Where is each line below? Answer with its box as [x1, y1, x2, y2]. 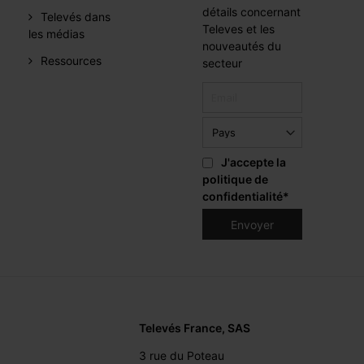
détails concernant [202, 5, 301, 19]
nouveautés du [202, 39, 282, 54]
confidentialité [202, 189, 284, 204]
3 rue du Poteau [139, 348, 225, 362]
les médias [28, 27, 85, 41]
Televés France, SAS [139, 320, 251, 335]
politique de [202, 172, 269, 187]
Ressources [41, 54, 102, 68]
